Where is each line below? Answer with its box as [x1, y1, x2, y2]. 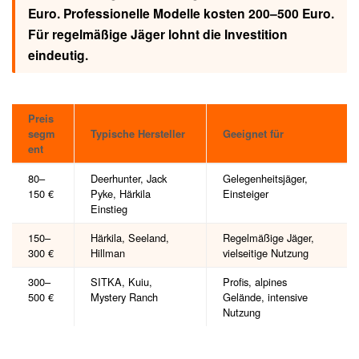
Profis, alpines [223, 274, 287, 290]
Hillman [91, 245, 125, 261]
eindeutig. [27, 45, 88, 64]
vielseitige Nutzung [223, 245, 309, 261]
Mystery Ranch [91, 289, 158, 305]
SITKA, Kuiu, [91, 274, 152, 290]
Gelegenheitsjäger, [223, 171, 308, 187]
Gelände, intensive [223, 289, 308, 305]
